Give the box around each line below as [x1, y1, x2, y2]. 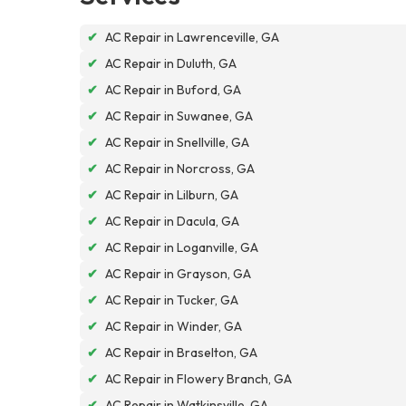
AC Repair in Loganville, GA [105, 238, 258, 256]
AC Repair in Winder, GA [105, 317, 242, 334]
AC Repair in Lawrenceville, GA [105, 28, 279, 45]
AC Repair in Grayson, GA [105, 265, 251, 282]
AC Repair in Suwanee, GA [105, 107, 253, 124]
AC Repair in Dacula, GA [105, 212, 239, 229]
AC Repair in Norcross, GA [105, 159, 255, 177]
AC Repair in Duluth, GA [105, 54, 237, 72]
